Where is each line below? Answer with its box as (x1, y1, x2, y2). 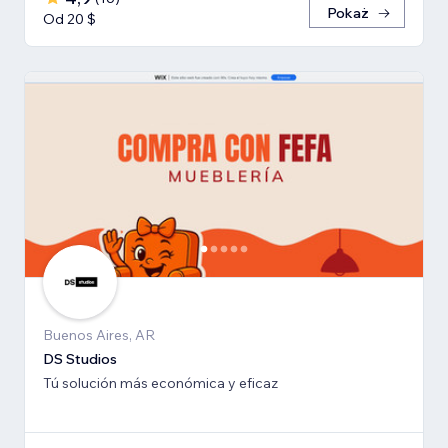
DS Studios (43, 349, 117, 368)
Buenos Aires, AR (43, 325, 155, 344)
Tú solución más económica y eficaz (43, 373, 278, 392)
